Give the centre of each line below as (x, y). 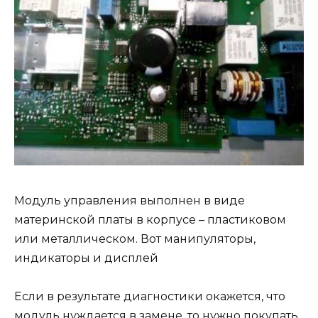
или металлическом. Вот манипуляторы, (135, 238)
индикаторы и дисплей (86, 258)
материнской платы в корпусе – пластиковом (150, 219)
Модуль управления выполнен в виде (130, 200)
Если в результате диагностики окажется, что (150, 296)
